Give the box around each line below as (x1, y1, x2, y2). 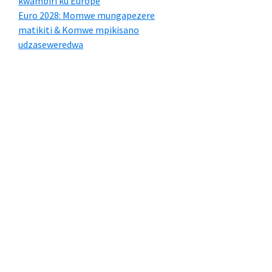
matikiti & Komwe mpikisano (18, 24, 140, 36)
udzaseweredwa (18, 38, 84, 50)
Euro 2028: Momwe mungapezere (18, 9, 155, 21)
